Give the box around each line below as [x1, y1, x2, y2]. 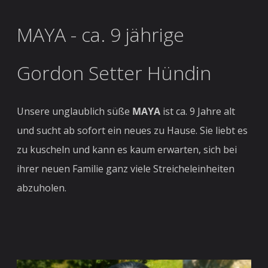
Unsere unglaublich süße [17, 105, 133, 118]
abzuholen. [17, 181, 67, 194]
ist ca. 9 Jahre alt [163, 105, 236, 118]
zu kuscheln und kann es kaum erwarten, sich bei [17, 143, 237, 156]
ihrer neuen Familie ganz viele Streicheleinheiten [17, 162, 235, 175]
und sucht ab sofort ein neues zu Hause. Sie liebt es [17, 124, 248, 137]
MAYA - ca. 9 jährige [17, 22, 185, 47]
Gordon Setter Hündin [17, 60, 212, 86]
